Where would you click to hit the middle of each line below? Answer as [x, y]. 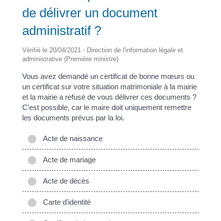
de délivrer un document [90, 13]
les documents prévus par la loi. [73, 118]
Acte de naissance [71, 138]
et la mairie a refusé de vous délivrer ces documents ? [109, 97]
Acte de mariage [67, 159]
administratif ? [61, 31]
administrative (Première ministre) [70, 59]
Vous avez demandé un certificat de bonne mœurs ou [108, 76]
